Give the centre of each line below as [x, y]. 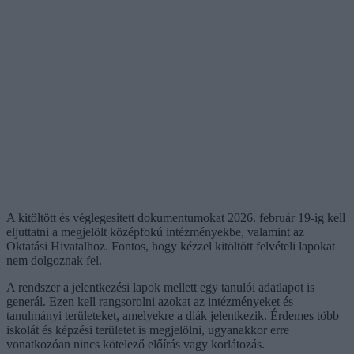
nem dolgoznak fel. [54, 260]
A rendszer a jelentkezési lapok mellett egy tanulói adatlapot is [160, 287]
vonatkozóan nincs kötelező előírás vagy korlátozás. [136, 344]
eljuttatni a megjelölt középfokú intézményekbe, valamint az [155, 232]
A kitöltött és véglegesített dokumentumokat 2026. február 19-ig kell [176, 217]
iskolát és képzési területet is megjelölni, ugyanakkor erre [148, 330]
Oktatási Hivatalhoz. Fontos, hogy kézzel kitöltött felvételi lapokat [171, 246]
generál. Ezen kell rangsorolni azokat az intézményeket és [150, 301]
